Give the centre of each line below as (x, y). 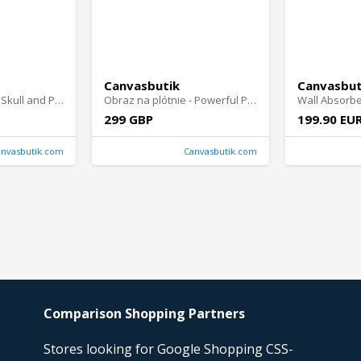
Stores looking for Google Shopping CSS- (168, 349)
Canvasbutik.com (220, 151)
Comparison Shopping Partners (144, 314)
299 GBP (129, 120)
